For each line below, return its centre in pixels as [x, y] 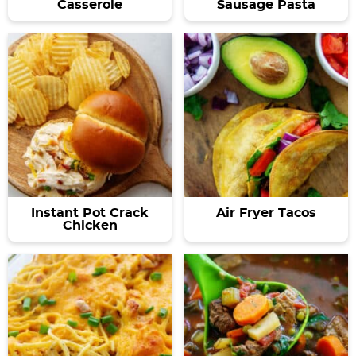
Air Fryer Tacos [266, 213]
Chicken [90, 225]
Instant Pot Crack [90, 213]
